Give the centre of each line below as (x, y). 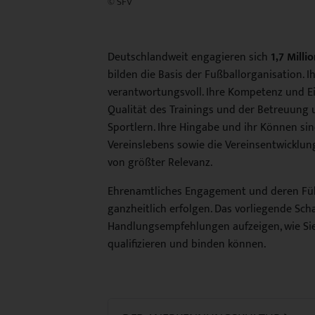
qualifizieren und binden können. (187, 244)
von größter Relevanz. (160, 163)
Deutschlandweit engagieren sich (189, 57)
